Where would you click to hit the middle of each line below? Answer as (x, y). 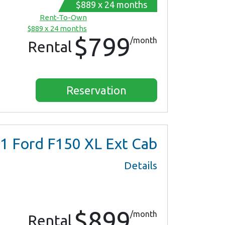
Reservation (96, 90)
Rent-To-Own (63, 18)
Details (141, 166)
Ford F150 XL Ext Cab (83, 144)
